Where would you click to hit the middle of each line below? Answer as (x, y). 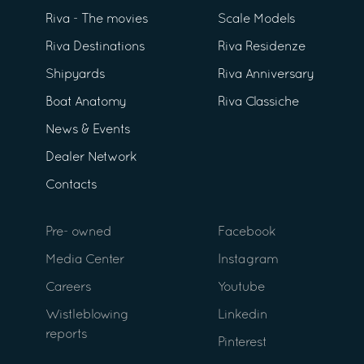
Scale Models (256, 20)
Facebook (247, 233)
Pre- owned (78, 233)
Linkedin (243, 316)
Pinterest (242, 343)
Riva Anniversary (266, 75)
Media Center (85, 260)
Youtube (241, 288)
